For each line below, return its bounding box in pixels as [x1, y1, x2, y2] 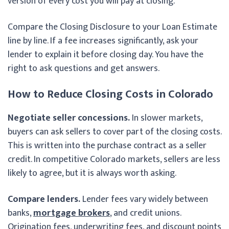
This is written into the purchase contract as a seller [8, 138, 207, 153]
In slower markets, [130, 110, 202, 126]
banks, [8, 205, 33, 221]
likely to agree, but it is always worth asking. [8, 165, 176, 181]
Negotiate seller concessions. [8, 110, 130, 126]
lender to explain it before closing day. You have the [8, 47, 203, 62]
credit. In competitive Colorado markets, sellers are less [8, 151, 220, 167]
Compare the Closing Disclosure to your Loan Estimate [8, 19, 217, 35]
